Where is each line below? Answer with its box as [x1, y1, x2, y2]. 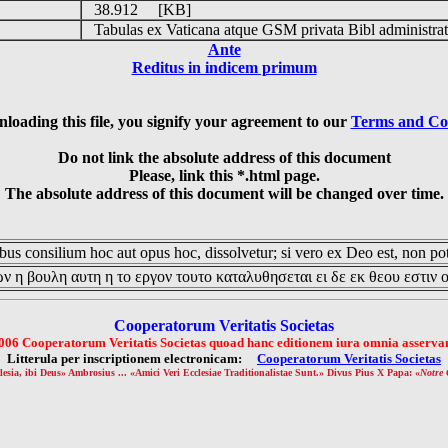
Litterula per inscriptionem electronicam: [7, 351, 257, 366]
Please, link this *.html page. [128, 167, 320, 184]
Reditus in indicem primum [131, 59, 317, 76]
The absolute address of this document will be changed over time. [4, 185, 444, 202]
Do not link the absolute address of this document [57, 149, 391, 166]
